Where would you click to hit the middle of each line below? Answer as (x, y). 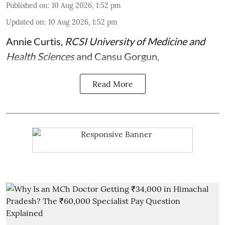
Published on (27, 6)
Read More (113, 84)
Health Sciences (40, 57)
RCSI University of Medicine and (135, 41)
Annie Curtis (33, 41)
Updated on (25, 22)
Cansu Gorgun (126, 57)
